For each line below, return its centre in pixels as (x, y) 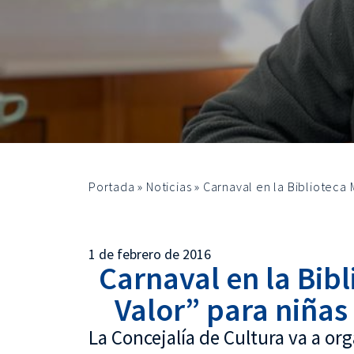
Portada (112, 186)
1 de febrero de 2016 (150, 254)
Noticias (169, 186)
